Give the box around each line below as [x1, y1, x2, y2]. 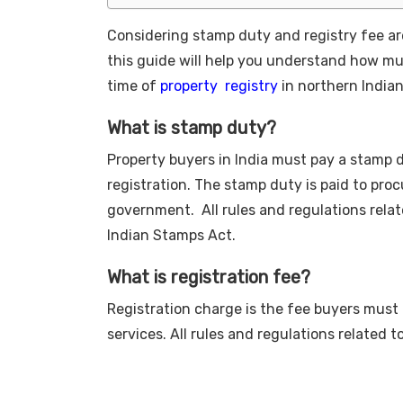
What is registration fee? [106, 265, 310, 288]
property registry [159, 76, 278, 94]
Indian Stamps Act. [106, 226, 236, 244]
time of [106, 76, 160, 94]
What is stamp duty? [106, 116, 276, 139]
